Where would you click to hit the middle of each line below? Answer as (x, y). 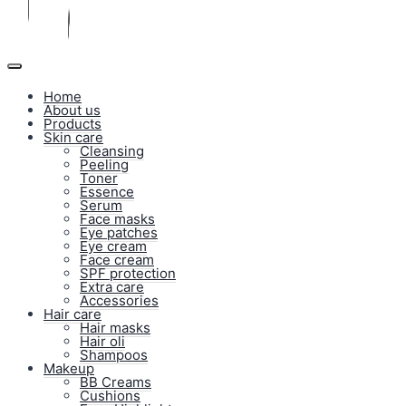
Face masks (117, 219)
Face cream (117, 260)
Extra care (112, 287)
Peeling (104, 164)
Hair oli (102, 341)
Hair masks (115, 328)
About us (72, 110)
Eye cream (113, 246)
